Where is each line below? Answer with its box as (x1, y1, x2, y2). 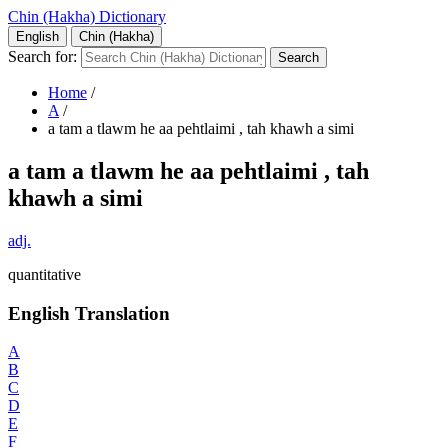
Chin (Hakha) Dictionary (8, 8, 166, 25)
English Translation (8, 302, 170, 324)
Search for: (8, 48, 77, 65)
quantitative (8, 265, 81, 283)
